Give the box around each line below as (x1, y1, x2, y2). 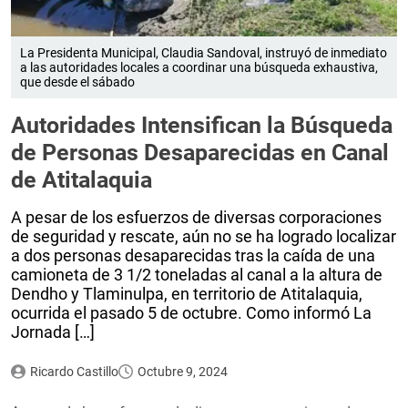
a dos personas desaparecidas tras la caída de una (11, 246, 375, 266)
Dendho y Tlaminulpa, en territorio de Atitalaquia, (11, 284, 362, 304)
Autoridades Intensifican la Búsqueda (11, 112, 393, 139)
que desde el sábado (20, 75, 135, 90)
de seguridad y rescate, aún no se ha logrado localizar (11, 227, 396, 247)
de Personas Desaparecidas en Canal (11, 139, 389, 167)
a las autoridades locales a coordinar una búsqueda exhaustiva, (20, 60, 378, 76)
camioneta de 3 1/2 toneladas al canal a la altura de (11, 265, 382, 285)
